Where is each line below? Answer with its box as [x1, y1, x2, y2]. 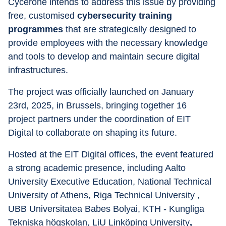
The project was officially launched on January [8, 87, 196, 97]
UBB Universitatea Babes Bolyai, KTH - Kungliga [8, 204, 207, 214]
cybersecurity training [77, 11, 175, 21]
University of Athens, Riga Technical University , [8, 190, 202, 200]
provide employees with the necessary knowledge [8, 38, 210, 48]
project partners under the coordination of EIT [8, 114, 193, 124]
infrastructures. [8, 65, 68, 75]
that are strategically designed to [63, 24, 199, 34]
